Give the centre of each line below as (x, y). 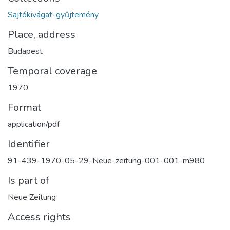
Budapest (25, 51)
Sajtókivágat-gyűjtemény (53, 15)
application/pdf (34, 124)
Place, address (42, 35)
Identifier (29, 144)
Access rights (39, 217)
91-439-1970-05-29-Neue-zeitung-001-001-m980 (106, 161)
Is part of (28, 180)
